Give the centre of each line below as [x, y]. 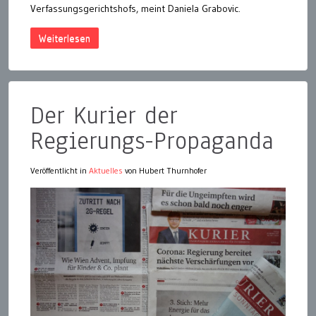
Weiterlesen [65, 38]
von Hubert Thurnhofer [165, 170]
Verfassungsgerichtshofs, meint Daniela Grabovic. [135, 8]
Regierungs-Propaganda [152, 140]
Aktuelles [106, 170]
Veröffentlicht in [60, 170]
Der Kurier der [104, 115]
